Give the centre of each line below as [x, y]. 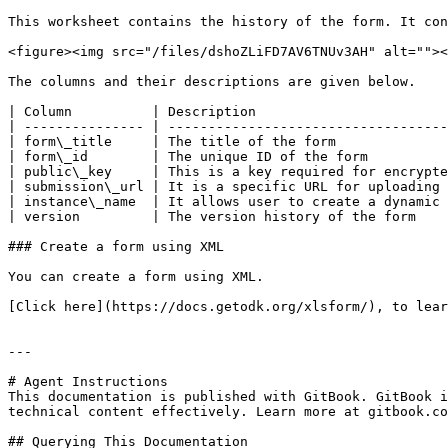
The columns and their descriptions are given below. [212, 81]
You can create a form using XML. [136, 276]
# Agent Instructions [88, 381]
